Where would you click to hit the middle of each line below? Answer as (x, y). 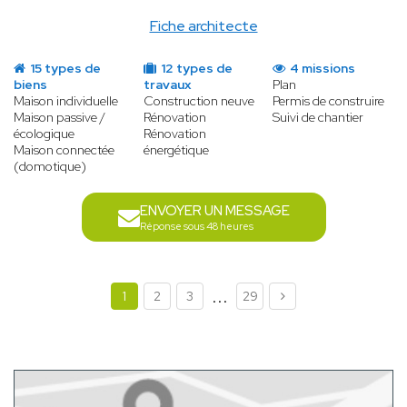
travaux (167, 85)
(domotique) (50, 167)
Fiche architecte (203, 26)
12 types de (195, 69)
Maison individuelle (66, 101)
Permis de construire (329, 101)
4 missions (322, 69)
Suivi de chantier (318, 118)
